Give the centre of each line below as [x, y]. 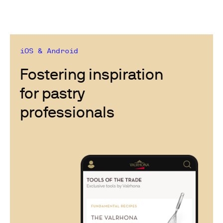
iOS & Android [49, 51]
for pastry [53, 92]
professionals [67, 111]
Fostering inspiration [92, 73]
